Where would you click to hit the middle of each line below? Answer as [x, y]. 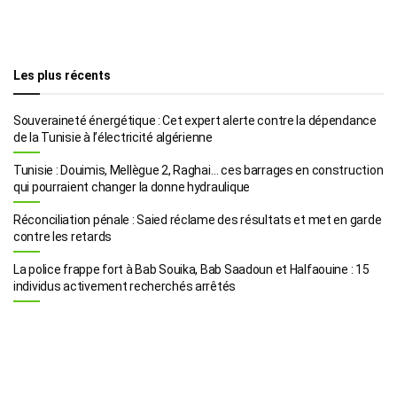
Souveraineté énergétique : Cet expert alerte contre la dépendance [195, 121]
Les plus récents [62, 76]
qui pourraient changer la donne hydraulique [132, 187]
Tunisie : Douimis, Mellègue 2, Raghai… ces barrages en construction [198, 171]
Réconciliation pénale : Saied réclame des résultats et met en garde [198, 220]
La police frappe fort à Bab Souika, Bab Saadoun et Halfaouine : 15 [191, 270]
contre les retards [62, 237]
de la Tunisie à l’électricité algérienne [113, 138]
